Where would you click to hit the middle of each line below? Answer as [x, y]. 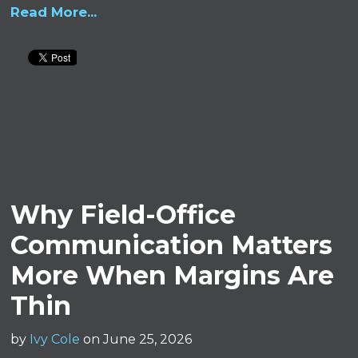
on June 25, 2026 [138, 339]
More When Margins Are [173, 275]
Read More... [54, 12]
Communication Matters [172, 245]
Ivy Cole [55, 339]
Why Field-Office [123, 214]
